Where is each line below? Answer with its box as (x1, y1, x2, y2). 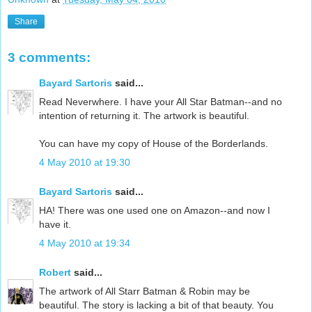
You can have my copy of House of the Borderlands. (39, 137, 268, 149)
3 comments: (8, 50, 91, 65)
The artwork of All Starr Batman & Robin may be (39, 285, 250, 297)
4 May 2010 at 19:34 (39, 237, 130, 249)
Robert (39, 266, 71, 278)
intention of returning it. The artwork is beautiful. (39, 109, 249, 121)
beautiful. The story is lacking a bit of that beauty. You (39, 299, 274, 311)
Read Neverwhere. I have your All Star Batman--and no (39, 95, 282, 107)
